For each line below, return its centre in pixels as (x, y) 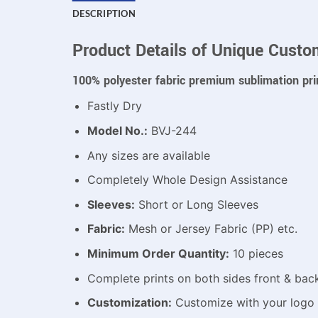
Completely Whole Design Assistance (187, 180)
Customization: (129, 303)
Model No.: (117, 130)
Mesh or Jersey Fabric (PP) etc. (211, 229)
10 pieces (256, 253)
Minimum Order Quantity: (158, 253)
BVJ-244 (172, 130)
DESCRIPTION (104, 13)
